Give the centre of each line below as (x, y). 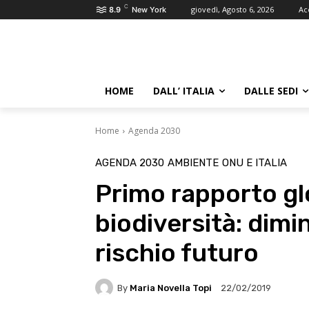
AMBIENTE (193, 163)
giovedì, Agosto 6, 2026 (232, 9)
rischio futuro (177, 253)
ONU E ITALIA (255, 163)
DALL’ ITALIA (184, 91)
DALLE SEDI (271, 91)
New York (149, 10)
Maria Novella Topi (171, 288)
